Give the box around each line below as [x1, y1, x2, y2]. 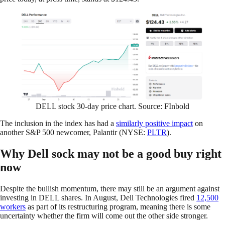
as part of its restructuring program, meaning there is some [26, 202, 210, 211]
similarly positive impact [116, 119, 193, 128]
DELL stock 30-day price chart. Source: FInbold [36, 102, 189, 111]
